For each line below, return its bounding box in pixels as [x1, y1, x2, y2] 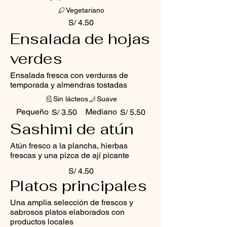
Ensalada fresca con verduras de [10, 70, 128, 81]
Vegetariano [66, 6, 105, 15]
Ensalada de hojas [10, 29, 150, 49]
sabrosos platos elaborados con [10, 207, 125, 217]
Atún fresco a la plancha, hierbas [10, 141, 128, 151]
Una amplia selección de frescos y [10, 198, 133, 208]
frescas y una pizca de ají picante [10, 150, 129, 161]
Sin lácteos [53, 95, 89, 103]
